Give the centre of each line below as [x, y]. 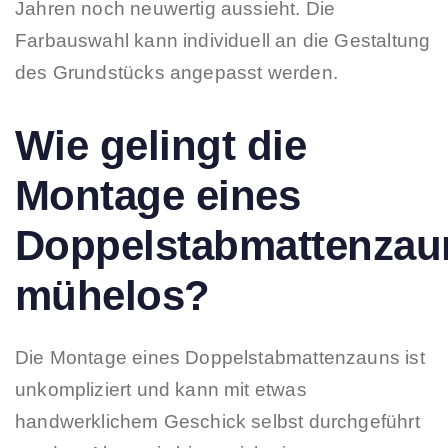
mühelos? [112, 295]
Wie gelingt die [161, 145]
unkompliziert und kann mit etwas [161, 389]
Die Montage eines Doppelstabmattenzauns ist [220, 357]
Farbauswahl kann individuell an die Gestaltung [223, 41]
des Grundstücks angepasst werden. [176, 73]
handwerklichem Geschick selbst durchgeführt [217, 421]
